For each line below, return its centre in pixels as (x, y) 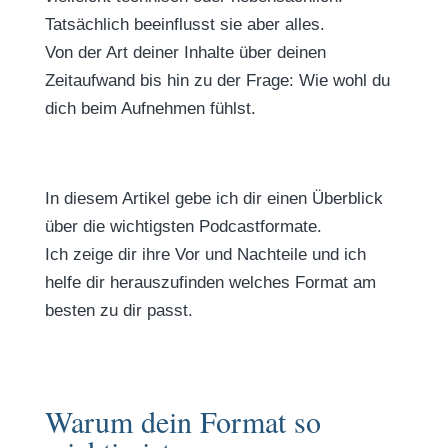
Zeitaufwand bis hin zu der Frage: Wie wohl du (217, 80)
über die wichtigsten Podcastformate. (183, 226)
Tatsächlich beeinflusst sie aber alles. (184, 24)
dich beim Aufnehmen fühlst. (150, 108)
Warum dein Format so (182, 421)
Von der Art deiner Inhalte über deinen (185, 52)
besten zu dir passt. (118, 310)
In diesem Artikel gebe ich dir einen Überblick (213, 198)
